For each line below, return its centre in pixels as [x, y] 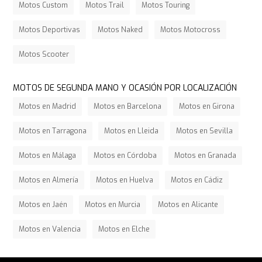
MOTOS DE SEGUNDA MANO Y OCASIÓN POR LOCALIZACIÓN [125, 88]
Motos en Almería [49, 180]
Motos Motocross [191, 30]
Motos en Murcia [113, 205]
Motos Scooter [44, 55]
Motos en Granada [206, 156]
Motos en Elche [124, 230]
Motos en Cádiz [197, 180]
